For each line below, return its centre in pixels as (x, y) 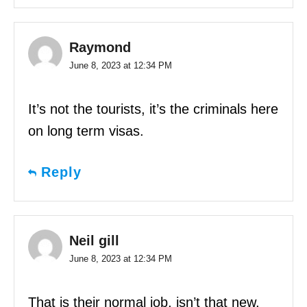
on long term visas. (86, 131)
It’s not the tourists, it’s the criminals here (153, 109)
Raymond (100, 47)
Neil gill (94, 240)
